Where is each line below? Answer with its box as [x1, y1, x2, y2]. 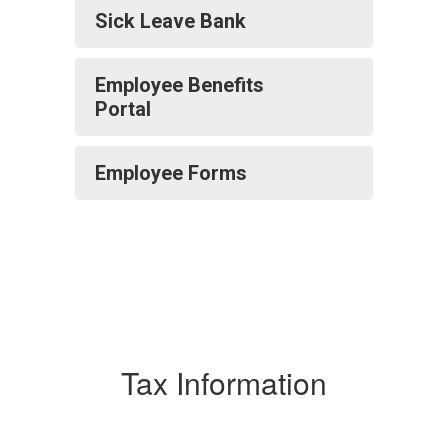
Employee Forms [95, 160, 247, 185]
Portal [95, 96, 151, 121]
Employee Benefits [95, 72, 264, 97]
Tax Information [121, 360, 327, 404]
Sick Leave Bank [95, 8, 246, 33]
